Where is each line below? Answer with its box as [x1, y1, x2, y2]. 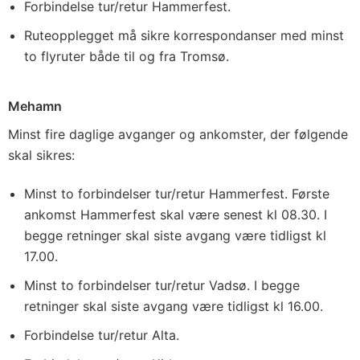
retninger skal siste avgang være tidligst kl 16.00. [24, 298, 323, 314]
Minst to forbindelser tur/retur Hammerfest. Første [24, 186, 329, 202]
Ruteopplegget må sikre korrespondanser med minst [24, 27, 344, 43]
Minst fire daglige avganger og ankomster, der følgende [8, 126, 348, 142]
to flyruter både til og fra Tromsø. [24, 48, 229, 64]
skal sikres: [8, 147, 75, 163]
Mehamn [8, 98, 62, 114]
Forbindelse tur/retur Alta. [24, 327, 179, 343]
